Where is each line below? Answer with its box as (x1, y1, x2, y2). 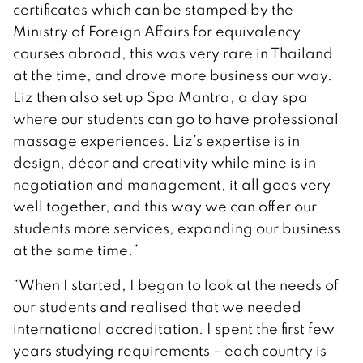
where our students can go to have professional (13, 109, 339, 128)
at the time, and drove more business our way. (13, 65, 332, 84)
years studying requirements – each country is (13, 340, 327, 360)
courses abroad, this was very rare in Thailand (13, 43, 333, 62)
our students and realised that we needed (13, 297, 301, 316)
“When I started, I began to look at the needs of (13, 275, 339, 294)
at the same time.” (13, 240, 139, 259)
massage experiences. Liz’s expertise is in (13, 130, 300, 150)
